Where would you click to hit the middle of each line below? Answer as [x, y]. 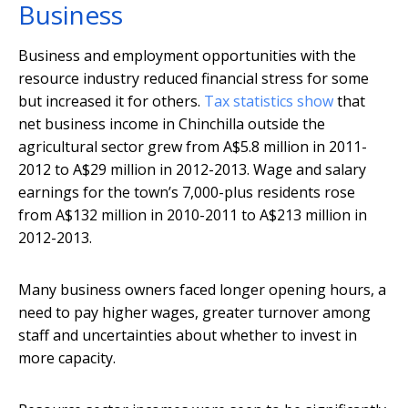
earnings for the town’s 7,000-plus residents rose [187, 193]
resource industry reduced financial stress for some [194, 79]
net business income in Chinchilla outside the [172, 124]
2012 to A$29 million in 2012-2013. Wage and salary [192, 170]
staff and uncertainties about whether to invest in [188, 336]
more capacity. [67, 358]
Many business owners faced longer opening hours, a [202, 290]
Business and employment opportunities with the [187, 56]
